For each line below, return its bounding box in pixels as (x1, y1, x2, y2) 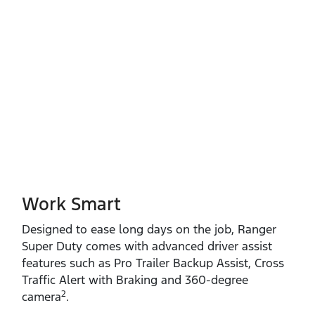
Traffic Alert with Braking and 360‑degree (22, 272, 248, 288)
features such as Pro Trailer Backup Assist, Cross (22, 255, 284, 271)
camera (22, 289, 61, 305)
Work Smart (22, 193, 121, 216)
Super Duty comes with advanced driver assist (22, 238, 272, 255)
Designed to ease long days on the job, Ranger (22, 221, 276, 238)
